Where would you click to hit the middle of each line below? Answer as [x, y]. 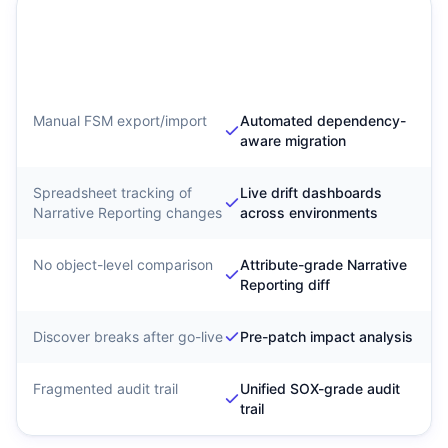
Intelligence [268, 67]
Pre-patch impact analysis [326, 336]
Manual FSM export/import [120, 120]
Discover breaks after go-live [128, 336]
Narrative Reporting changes [127, 212]
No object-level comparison [123, 264]
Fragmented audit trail [105, 388]
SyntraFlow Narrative [304, 19]
